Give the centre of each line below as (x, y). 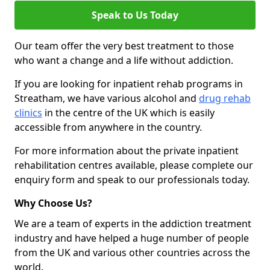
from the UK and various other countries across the (132, 253)
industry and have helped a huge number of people (132, 238)
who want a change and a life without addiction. (124, 60)
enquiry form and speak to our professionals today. (132, 180)
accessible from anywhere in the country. (108, 127)
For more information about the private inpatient (127, 151)
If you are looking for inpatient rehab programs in (129, 84)
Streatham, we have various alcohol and (107, 98)
